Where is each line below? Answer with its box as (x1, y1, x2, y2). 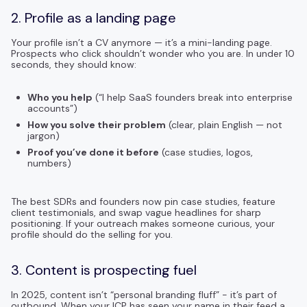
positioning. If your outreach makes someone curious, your (11, 217, 275, 230)
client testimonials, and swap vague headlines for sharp (11, 206, 261, 219)
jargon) (27, 129, 60, 142)
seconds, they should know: (11, 58, 136, 71)
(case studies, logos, (159, 145, 253, 158)
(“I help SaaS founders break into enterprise (93, 90, 293, 103)
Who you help (27, 90, 93, 103)
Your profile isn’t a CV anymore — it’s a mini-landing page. (11, 36, 272, 49)
